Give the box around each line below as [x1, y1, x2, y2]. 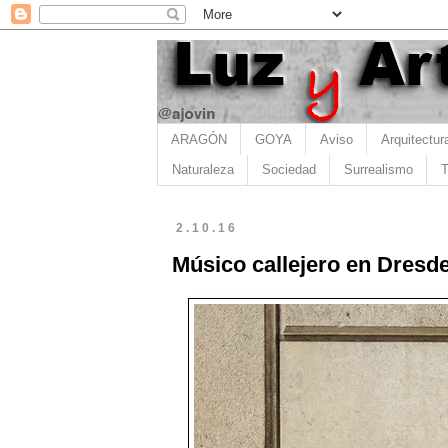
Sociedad [261, 162, 316, 178]
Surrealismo [343, 162, 413, 178]
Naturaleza [171, 162, 234, 178]
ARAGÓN [170, 131, 227, 147]
